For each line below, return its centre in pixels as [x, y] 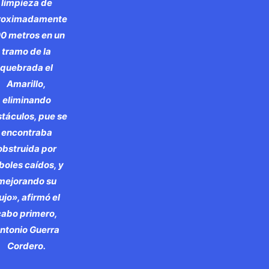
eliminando [26, 100]
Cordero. [26, 246]
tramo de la [26, 51]
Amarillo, [26, 83]
